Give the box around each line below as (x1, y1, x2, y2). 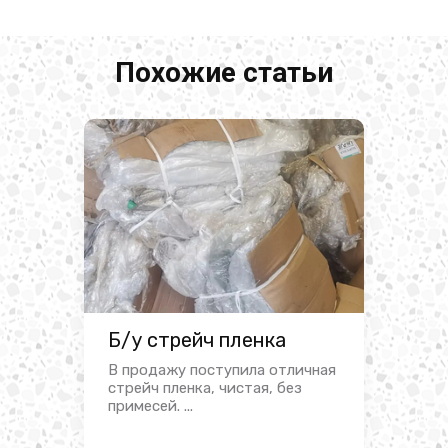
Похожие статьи (115, 56, 333, 90)
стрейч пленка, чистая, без (108, 379, 302, 398)
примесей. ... (108, 397, 193, 416)
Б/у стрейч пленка (108, 328, 286, 353)
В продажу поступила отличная (108, 361, 336, 380)
